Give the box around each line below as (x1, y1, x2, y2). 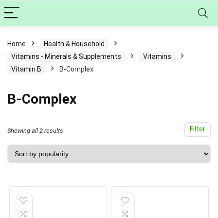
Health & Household (44, 40, 105, 48)
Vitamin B (11, 65, 41, 73)
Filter (190, 125, 205, 133)
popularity (63, 154, 90, 161)
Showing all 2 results (7, 127, 63, 134)
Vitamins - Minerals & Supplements (11, 53, 121, 60)
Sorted (63, 127, 80, 134)
